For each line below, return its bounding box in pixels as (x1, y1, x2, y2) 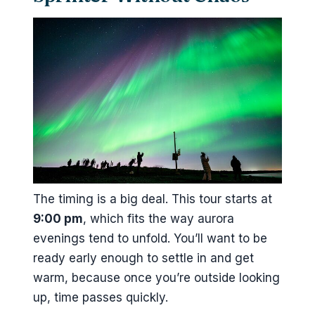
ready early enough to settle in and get (33, 250, 254, 265)
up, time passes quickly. (33, 290, 168, 304)
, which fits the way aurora (83, 211, 234, 226)
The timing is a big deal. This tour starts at (33, 191, 272, 206)
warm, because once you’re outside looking (33, 270, 280, 285)
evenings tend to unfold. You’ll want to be (33, 231, 267, 245)
